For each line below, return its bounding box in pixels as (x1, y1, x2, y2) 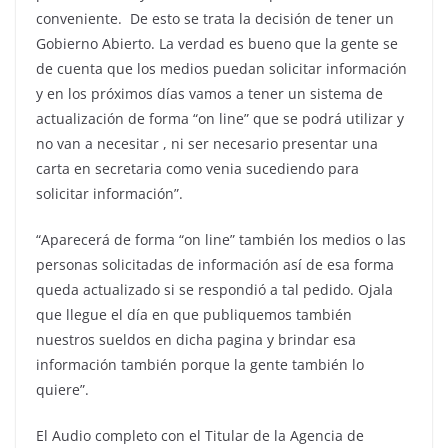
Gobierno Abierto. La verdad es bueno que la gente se (36, 34, 398, 53)
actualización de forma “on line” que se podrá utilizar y (36, 109, 404, 128)
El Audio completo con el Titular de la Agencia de (36, 426, 364, 445)
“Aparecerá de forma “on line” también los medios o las (36, 230, 406, 249)
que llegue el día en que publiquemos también (36, 305, 352, 324)
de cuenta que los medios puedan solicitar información (36, 59, 407, 78)
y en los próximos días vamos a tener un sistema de (36, 84, 383, 103)
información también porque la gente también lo (36, 355, 364, 374)
